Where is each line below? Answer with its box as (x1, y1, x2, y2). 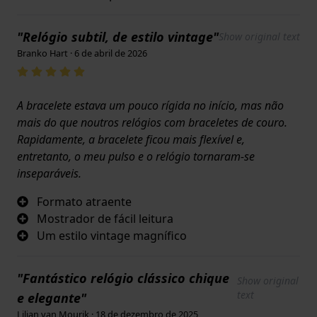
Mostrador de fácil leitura (37, 211, 173, 227)
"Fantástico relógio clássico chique (17, 270, 229, 287)
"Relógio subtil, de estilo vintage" (17, 28, 219, 46)
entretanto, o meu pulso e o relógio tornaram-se (17, 149, 255, 165)
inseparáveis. (17, 166, 81, 182)
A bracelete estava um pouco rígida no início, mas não (17, 98, 284, 114)
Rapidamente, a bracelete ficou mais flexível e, (17, 132, 245, 148)
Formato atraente (37, 194, 132, 210)
